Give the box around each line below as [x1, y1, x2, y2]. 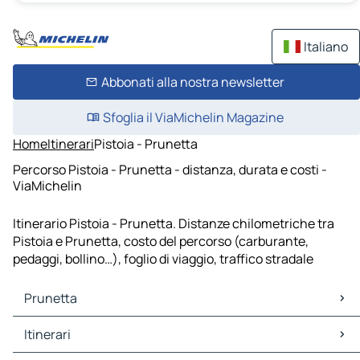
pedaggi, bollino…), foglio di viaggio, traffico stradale [13, 250, 313, 268]
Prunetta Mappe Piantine [16, 317, 163, 335]
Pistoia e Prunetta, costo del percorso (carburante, [13, 232, 309, 251]
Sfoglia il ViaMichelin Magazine [102, 108, 284, 126]
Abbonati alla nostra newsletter [101, 73, 284, 91]
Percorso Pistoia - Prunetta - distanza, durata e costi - [13, 160, 327, 178]
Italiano [304, 38, 348, 55]
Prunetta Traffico [16, 334, 117, 353]
